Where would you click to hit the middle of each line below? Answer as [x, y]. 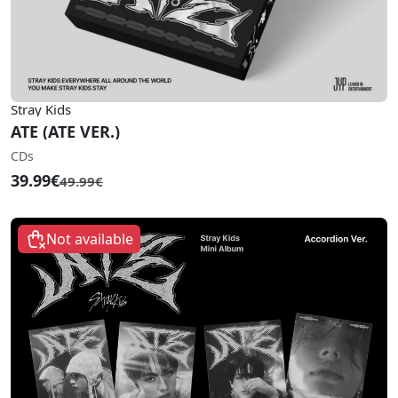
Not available [90, 239]
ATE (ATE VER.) [65, 131]
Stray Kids [41, 109]
